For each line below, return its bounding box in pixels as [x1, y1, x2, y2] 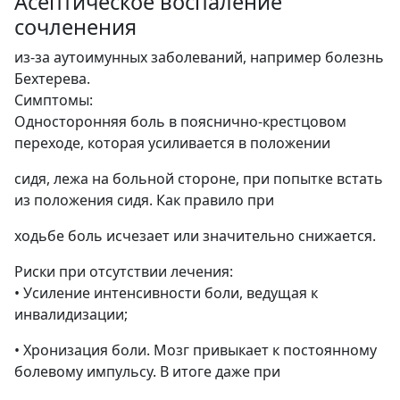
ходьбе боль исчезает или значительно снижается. [14, 225, 376, 246]
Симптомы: [14, 89, 93, 110]
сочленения [14, 12, 137, 41]
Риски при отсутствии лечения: [14, 261, 233, 281]
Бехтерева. [14, 68, 90, 88]
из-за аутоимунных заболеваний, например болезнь [14, 46, 384, 67]
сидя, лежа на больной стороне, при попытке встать [14, 168, 383, 188]
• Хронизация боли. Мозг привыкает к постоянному [14, 339, 377, 360]
